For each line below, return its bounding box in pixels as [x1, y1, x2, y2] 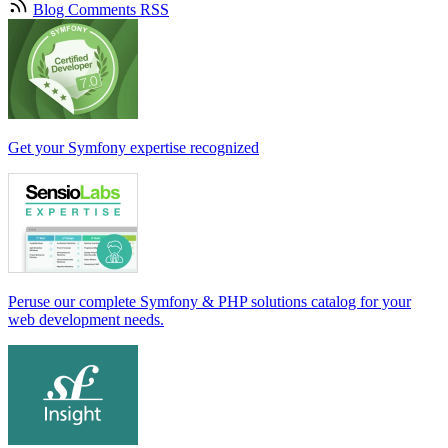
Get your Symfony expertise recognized [8, 138, 259, 156]
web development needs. [8, 310, 164, 328]
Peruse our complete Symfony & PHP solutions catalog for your [8, 292, 411, 310]
